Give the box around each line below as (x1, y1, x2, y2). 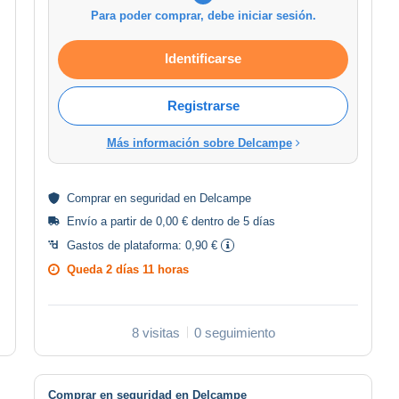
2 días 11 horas (106, 262, 189, 276)
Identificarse (165, 50, 241, 66)
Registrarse (167, 97, 240, 113)
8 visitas (131, 324, 180, 340)
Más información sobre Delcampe (106, 135, 292, 150)
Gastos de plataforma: (67, 238, 185, 252)
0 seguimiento (193, 324, 275, 340)
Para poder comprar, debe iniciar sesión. (90, 8, 316, 22)
